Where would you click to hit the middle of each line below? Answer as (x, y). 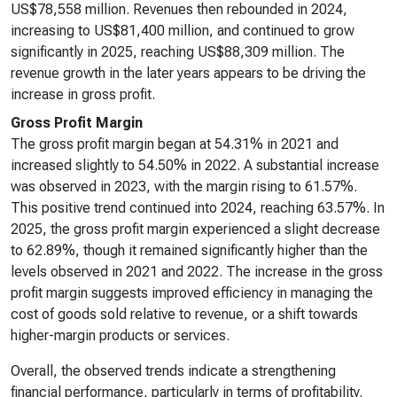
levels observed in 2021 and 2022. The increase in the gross (197, 272)
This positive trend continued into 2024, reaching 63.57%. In (198, 208)
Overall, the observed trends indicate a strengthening (173, 371)
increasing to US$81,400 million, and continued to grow (183, 31)
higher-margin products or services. (120, 335)
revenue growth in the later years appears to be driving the (188, 73)
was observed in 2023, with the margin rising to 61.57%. (184, 187)
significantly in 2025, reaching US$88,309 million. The (178, 52)
